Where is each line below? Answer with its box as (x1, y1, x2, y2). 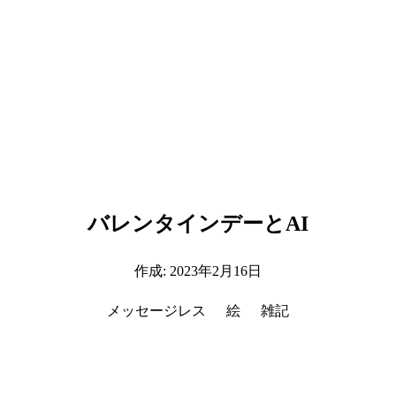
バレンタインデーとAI (88, 211, 308, 235)
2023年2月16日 (170, 263, 262, 278)
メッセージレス (106, 302, 206, 318)
